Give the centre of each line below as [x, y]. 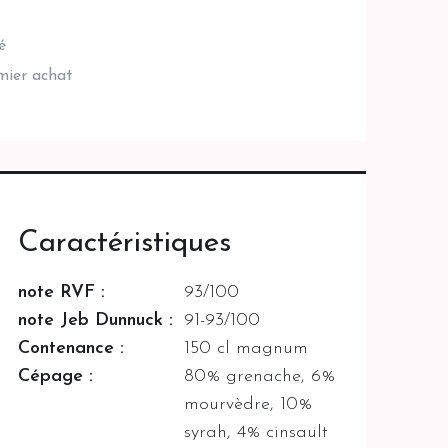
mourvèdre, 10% [248, 404]
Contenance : [70, 348]
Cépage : [55, 376]
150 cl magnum [246, 348]
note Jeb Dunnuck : [95, 320]
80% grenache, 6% [260, 376]
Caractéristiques [124, 243]
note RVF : [61, 292]
